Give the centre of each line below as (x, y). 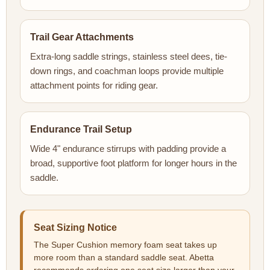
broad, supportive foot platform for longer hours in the (133, 163)
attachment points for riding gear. (94, 86)
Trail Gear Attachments (82, 37)
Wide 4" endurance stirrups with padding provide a (128, 149)
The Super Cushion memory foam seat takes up (125, 245)
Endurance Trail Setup (81, 130)
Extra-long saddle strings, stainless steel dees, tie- (129, 57)
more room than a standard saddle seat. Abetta (124, 258)
